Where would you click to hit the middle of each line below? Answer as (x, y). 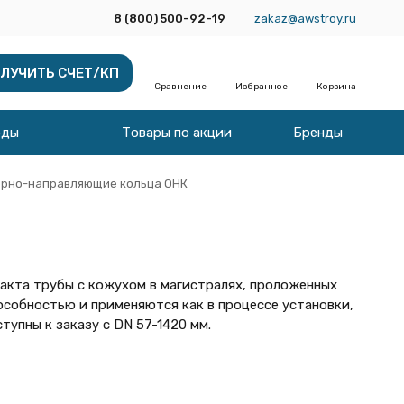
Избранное (261, 87)
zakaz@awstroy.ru (305, 18)
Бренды (317, 133)
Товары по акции (176, 133)
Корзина (336, 87)
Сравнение (180, 87)
